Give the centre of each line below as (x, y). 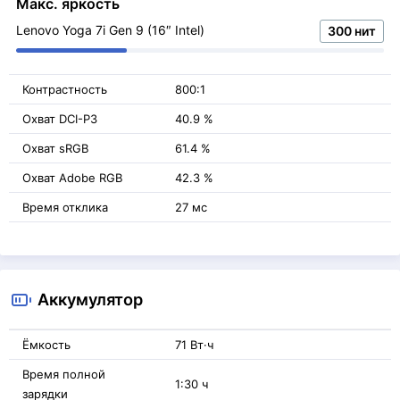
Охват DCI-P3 (60, 119)
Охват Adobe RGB (72, 178)
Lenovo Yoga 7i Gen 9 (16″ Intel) (110, 30)
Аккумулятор (90, 299)
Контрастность (65, 89)
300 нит (352, 31)
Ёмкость (46, 345)
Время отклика (65, 207)
